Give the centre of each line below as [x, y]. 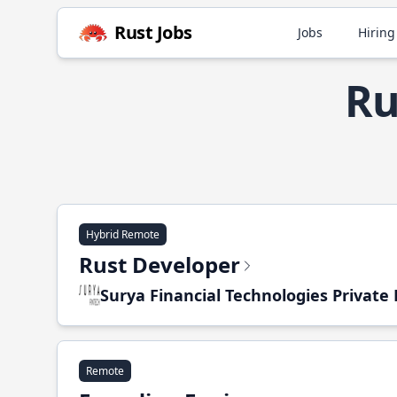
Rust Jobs [153, 32]
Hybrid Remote [123, 234]
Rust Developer [160, 265]
